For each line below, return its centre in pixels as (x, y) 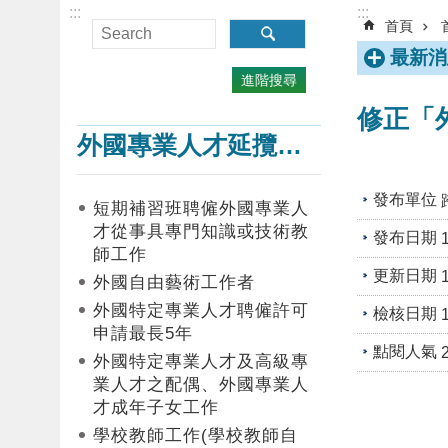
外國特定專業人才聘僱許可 (200, 311)
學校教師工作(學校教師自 (195, 436)
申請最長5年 (142, 334)
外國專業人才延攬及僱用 (289, 146)
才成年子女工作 (155, 408)
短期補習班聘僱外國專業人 (200, 209)
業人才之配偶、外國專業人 (200, 385)
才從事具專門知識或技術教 (200, 232)
